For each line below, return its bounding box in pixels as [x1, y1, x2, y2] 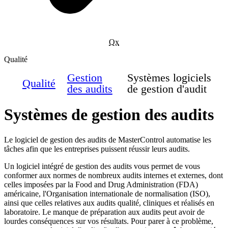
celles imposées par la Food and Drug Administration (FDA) [4, 180, 198, 189]
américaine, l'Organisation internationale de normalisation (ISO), [4, 189, 210, 198]
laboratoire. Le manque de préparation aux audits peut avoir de [4, 207, 205, 216]
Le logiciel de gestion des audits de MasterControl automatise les [4, 135, 211, 144]
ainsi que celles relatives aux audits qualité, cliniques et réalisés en [4, 198, 214, 207]
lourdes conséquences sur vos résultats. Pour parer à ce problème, [4, 216, 213, 225]
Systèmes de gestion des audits [4, 105, 214, 124]
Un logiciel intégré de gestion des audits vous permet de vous [4, 161, 200, 170]
